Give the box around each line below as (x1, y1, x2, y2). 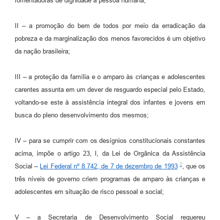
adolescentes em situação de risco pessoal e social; (15, 188, 164, 196)
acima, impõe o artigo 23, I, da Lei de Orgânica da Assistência (15, 149, 205, 157)
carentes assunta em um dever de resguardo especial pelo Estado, (15, 85, 205, 93)
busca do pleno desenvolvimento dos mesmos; (15, 111, 149, 119)
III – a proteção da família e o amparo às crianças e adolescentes (15, 73, 205, 81)
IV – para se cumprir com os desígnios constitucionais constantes (15, 137, 205, 144)
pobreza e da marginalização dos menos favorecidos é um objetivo (15, 34, 205, 42)
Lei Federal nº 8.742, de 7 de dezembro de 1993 (40, 163, 178, 170)
